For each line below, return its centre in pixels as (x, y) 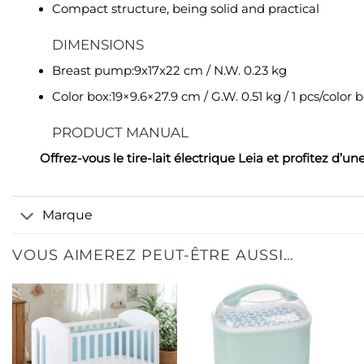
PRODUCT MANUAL (120, 133)
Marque (68, 214)
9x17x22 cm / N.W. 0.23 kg (210, 71)
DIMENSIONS (97, 44)
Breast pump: (93, 71)
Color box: (81, 97)
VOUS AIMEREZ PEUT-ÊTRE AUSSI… (153, 254)
